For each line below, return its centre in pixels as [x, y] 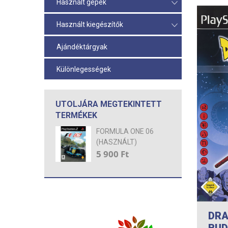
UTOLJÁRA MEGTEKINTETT [109, 104]
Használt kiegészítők [90, 25]
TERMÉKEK [76, 116]
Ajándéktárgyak [82, 47]
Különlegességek [84, 69]
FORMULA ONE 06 [125, 132]
